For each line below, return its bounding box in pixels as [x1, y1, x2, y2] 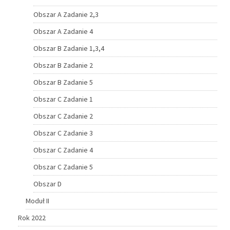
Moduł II [26, 196, 49, 205]
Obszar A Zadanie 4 [33, 26, 93, 36]
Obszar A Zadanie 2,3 [33, 9, 99, 19]
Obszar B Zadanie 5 [33, 77, 93, 87]
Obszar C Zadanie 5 [33, 162, 93, 171]
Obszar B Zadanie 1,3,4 [33, 43, 104, 53]
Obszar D [33, 179, 62, 188]
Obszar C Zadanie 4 [33, 145, 93, 155]
